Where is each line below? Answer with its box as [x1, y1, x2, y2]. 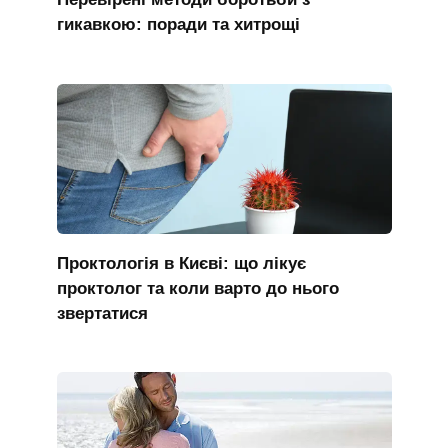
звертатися [56, 303, 148, 323]
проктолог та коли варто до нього [56, 278, 339, 298]
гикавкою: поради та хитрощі [56, 14, 300, 34]
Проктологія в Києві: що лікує [56, 253, 306, 273]
